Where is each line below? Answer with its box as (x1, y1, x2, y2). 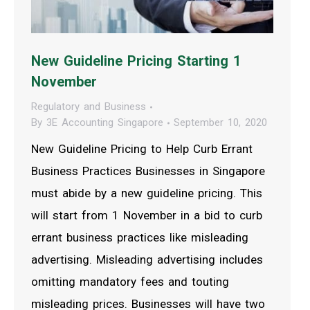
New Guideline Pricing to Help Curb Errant (31, 142, 253, 156)
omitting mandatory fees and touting (31, 275, 229, 289)
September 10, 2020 (174, 116, 267, 129)
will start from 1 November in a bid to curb (31, 208, 262, 223)
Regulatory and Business (31, 100, 146, 113)
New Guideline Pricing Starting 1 (31, 53, 241, 70)
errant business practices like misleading (31, 230, 248, 245)
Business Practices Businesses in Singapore (31, 164, 265, 179)
